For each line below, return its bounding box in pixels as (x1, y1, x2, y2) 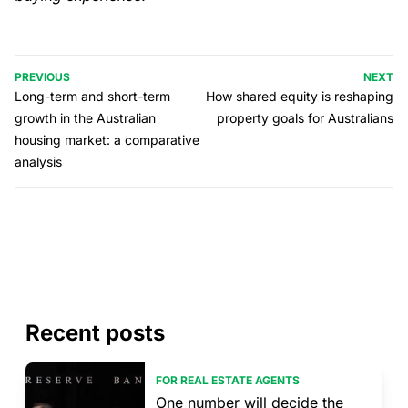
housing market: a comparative (15, 132, 199, 148)
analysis (15, 154, 62, 170)
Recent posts (25, 320, 165, 347)
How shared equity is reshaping (206, 88, 393, 105)
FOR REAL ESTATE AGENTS (155, 373, 300, 388)
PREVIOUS (15, 70, 70, 85)
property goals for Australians (217, 110, 393, 127)
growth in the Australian (15, 110, 156, 127)
